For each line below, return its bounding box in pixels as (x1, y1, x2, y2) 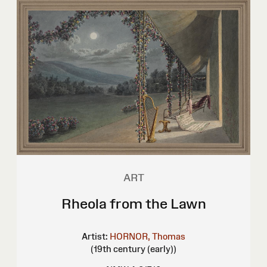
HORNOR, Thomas (110, 231, 185, 241)
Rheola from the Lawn (61, 195, 206, 212)
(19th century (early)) (91, 243, 176, 254)
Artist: (82, 231, 108, 241)
